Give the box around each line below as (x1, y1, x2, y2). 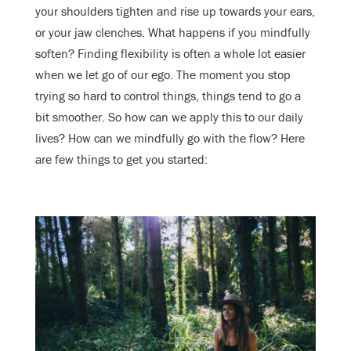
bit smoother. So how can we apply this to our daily (35, 108, 303, 125)
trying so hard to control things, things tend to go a (35, 87, 301, 103)
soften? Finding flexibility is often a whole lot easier (35, 45, 306, 61)
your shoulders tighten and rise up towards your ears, (35, 2, 315, 19)
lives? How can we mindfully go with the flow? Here (35, 129, 305, 146)
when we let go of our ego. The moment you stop (35, 66, 291, 82)
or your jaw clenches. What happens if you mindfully (35, 24, 310, 40)
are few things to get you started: (35, 150, 208, 167)
